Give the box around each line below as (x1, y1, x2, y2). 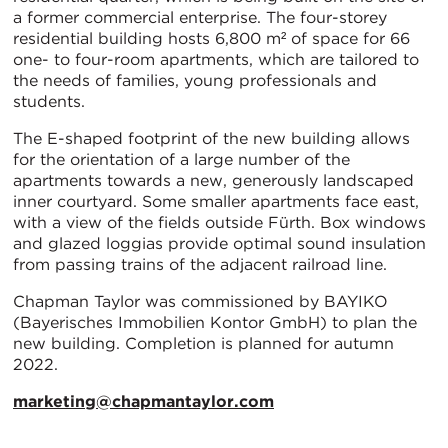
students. (13, 91, 85, 111)
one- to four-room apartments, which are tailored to (13, 49, 419, 69)
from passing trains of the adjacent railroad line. (13, 254, 387, 274)
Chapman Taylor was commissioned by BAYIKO (13, 291, 388, 311)
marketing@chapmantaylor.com (13, 391, 274, 411)
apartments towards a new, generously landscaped (13, 170, 414, 190)
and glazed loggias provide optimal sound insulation (13, 233, 426, 253)
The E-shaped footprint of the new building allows (13, 128, 410, 148)
